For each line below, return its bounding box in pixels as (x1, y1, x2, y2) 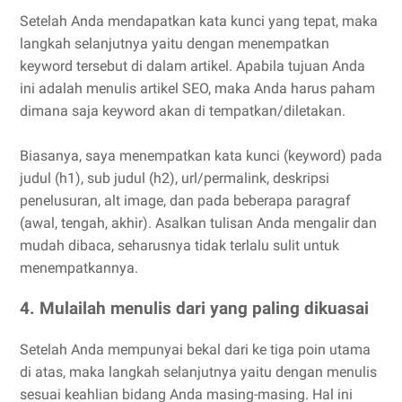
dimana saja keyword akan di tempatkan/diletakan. (20, 102, 345, 120)
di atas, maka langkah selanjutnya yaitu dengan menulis (20, 363, 377, 381)
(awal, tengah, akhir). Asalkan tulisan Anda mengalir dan (20, 214, 377, 232)
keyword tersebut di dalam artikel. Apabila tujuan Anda (20, 57, 365, 75)
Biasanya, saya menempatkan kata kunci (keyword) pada (20, 147, 382, 165)
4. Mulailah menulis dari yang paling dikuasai (20, 298, 369, 319)
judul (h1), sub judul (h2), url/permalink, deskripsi (20, 170, 329, 188)
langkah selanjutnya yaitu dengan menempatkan (20, 35, 329, 53)
